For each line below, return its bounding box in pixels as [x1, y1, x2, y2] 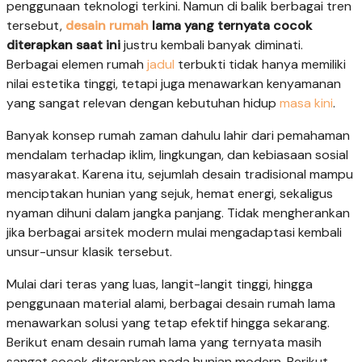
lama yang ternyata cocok [149, 16, 312, 34]
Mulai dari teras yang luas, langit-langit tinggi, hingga [6, 275, 313, 293]
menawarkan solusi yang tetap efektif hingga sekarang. [6, 314, 330, 331]
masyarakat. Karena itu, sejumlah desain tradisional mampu [6, 165, 353, 183]
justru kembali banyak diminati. [120, 36, 303, 53]
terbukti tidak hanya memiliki [175, 55, 346, 73]
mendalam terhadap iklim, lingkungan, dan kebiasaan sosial [6, 145, 348, 163]
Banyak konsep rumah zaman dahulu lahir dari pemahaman [6, 126, 350, 144]
